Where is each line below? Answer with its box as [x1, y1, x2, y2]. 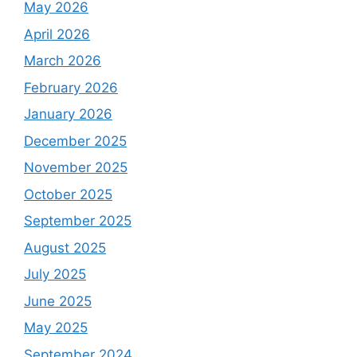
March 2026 [24, 53, 101, 69]
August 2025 [24, 239, 106, 256]
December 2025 [24, 132, 127, 149]
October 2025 [24, 186, 112, 202]
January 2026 [24, 106, 112, 123]
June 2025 [24, 292, 92, 309]
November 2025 [24, 159, 127, 176]
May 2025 [24, 320, 88, 336]
